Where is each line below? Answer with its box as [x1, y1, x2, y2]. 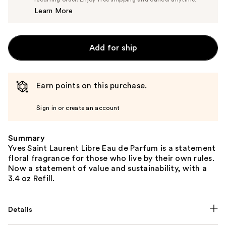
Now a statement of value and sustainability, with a [8, 164, 207, 173]
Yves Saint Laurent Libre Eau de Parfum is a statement [8, 144, 216, 152]
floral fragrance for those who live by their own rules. [8, 154, 214, 162]
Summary [8, 134, 45, 142]
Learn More [34, 7, 73, 15]
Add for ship [89, 43, 137, 52]
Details [8, 206, 33, 213]
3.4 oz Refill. [8, 174, 55, 183]
